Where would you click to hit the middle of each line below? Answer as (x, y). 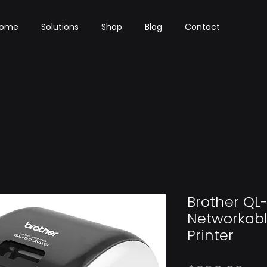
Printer (210, 235)
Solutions (60, 27)
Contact (202, 27)
